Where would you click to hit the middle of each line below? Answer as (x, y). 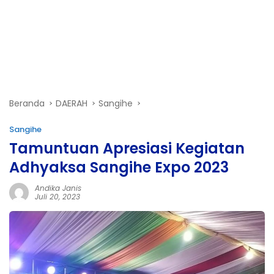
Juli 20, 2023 (57, 197)
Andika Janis (58, 188)
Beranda (27, 103)
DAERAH (72, 103)
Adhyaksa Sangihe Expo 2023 (119, 167)
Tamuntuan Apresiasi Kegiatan (127, 148)
